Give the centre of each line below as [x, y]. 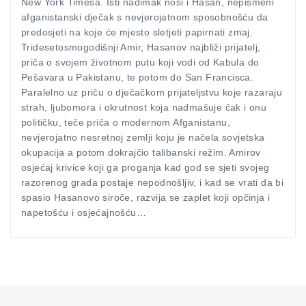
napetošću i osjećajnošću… [84, 212]
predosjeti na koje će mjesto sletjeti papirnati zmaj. [137, 32]
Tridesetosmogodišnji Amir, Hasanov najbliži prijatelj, [141, 47]
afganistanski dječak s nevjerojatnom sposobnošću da [145, 17]
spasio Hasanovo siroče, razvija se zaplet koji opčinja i [146, 197]
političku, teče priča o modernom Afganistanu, [126, 122]
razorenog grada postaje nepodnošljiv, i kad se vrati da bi [153, 182]
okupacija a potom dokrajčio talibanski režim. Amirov [141, 152]
